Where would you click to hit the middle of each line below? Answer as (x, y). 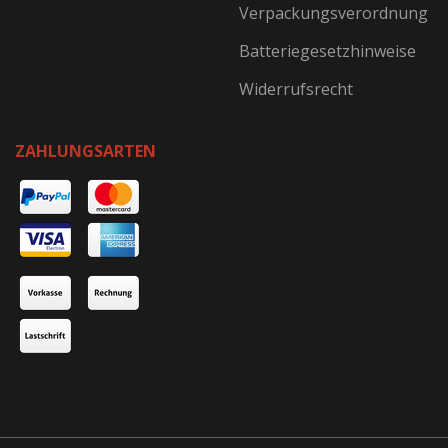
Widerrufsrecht (296, 89)
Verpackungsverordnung (333, 13)
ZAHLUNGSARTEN (85, 151)
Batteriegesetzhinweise (327, 51)
